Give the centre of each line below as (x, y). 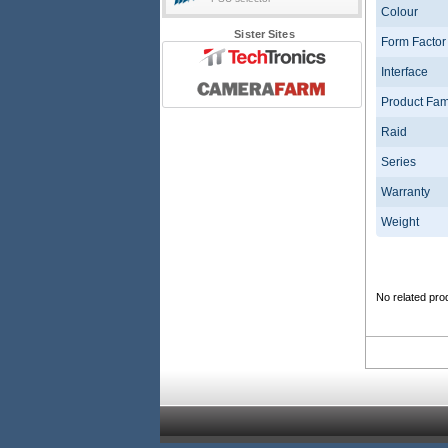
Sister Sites (264, 34)
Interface (404, 72)
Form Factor (413, 42)
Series (398, 162)
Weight (400, 222)
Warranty (405, 192)
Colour (399, 12)
